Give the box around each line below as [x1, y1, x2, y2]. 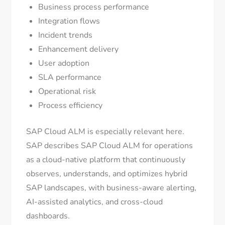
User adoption [38, 58, 90, 69]
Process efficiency [38, 100, 103, 111]
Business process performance [38, 2, 150, 13]
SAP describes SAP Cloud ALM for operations [26, 140, 193, 152]
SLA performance [38, 72, 102, 83]
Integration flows [38, 16, 100, 27]
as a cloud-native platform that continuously [26, 154, 186, 166]
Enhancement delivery [38, 44, 119, 55]
